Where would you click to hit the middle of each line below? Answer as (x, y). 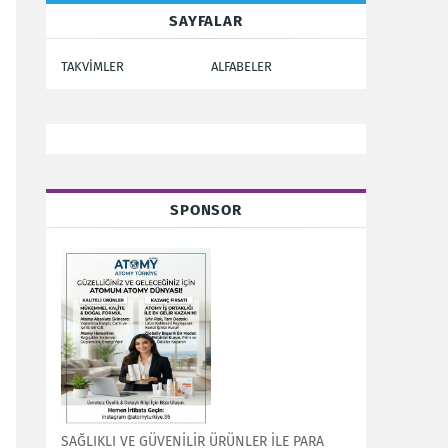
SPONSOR (206, 209)
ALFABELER (241, 66)
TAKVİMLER (92, 66)
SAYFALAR (206, 20)
